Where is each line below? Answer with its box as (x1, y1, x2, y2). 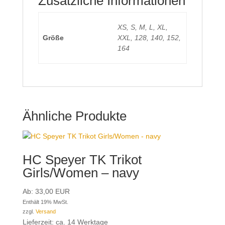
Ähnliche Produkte (22, 108, 127, 124)
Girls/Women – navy (22, 165, 139, 180)
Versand (35, 208, 56, 214)
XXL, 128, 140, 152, (118, 34, 181, 42)
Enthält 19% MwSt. (22, 199, 68, 205)
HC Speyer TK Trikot (22, 152, 142, 167)
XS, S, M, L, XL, (118, 23, 168, 31)
